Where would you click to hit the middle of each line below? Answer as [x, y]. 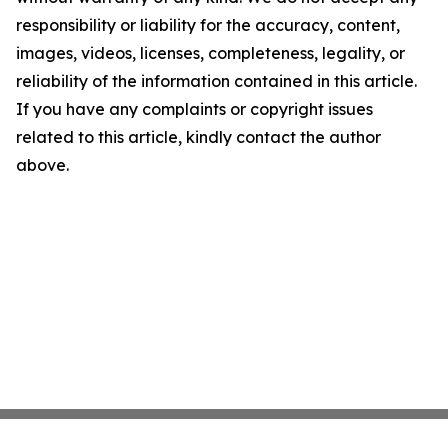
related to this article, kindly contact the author [198, 137]
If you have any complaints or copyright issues [194, 109]
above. [42, 165]
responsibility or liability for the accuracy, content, [208, 25]
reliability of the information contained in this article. [216, 81]
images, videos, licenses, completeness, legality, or [210, 53]
